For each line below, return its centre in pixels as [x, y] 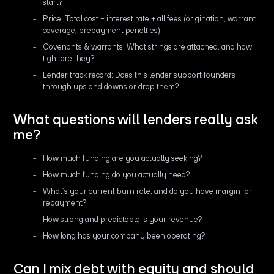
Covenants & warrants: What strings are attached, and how [148, 46]
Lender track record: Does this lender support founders [139, 75]
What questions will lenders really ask [136, 119]
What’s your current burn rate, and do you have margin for [148, 191]
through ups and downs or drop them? [111, 86]
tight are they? [69, 58]
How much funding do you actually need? [117, 174]
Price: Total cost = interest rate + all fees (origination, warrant [150, 18]
